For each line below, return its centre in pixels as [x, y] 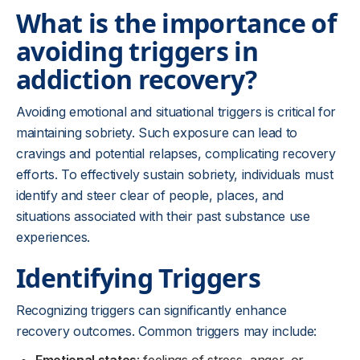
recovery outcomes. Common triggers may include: [166, 331]
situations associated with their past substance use [163, 216]
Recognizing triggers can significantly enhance [151, 310]
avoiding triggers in [137, 51]
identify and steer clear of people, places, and [150, 195]
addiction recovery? [137, 79]
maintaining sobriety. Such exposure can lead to [157, 133]
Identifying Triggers [139, 278]
